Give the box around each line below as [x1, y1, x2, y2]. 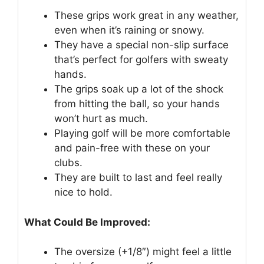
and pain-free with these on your [54, 142, 210, 154]
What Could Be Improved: [24, 216, 150, 228]
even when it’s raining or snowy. [54, 24, 204, 37]
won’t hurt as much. [54, 113, 148, 125]
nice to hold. [54, 186, 113, 199]
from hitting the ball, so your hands [54, 98, 220, 110]
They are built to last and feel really [54, 171, 222, 184]
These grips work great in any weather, [54, 9, 239, 22]
